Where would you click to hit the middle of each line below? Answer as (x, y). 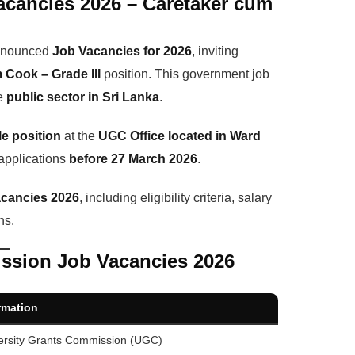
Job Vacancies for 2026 (122, 52)
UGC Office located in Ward (179, 136)
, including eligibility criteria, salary (176, 198)
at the (80, 136)
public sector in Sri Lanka (83, 97)
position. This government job (185, 74)
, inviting (215, 52)
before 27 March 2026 (133, 159)
